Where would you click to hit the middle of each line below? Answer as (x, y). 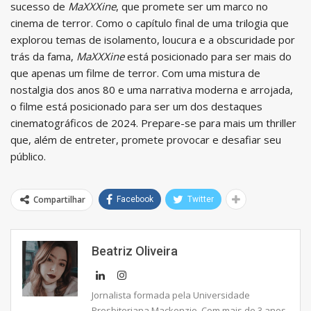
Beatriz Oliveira (135, 251)
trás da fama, (43, 56)
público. (28, 156)
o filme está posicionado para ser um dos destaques (136, 106)
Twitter (201, 199)
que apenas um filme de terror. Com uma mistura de (135, 73)
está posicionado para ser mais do (208, 56)
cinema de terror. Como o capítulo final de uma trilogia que (150, 23)
